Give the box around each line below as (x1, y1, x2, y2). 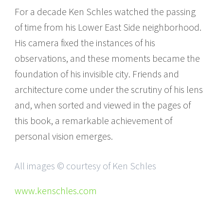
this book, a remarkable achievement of (15, 114, 172, 127)
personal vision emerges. (15, 129, 113, 142)
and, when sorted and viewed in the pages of (15, 98, 191, 111)
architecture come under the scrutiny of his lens (15, 83, 203, 95)
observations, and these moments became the (15, 52, 200, 64)
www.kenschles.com (15, 184, 97, 197)
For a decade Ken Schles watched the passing (15, 5, 196, 18)
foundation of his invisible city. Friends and (15, 67, 179, 80)
